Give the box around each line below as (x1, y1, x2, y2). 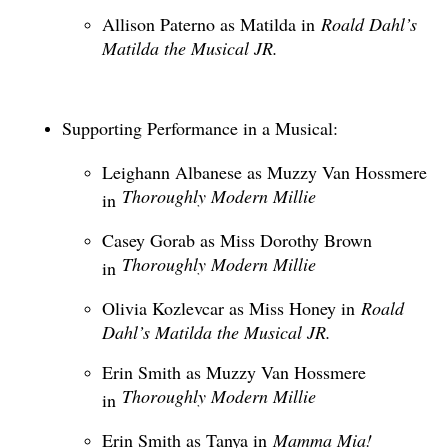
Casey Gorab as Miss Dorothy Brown (101, 228, 372, 253)
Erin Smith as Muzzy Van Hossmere (101, 360, 366, 385)
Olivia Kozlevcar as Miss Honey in (101, 296, 355, 321)
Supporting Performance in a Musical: (61, 116, 344, 141)
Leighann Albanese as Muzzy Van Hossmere (101, 160, 427, 185)
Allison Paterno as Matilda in (101, 12, 321, 37)
